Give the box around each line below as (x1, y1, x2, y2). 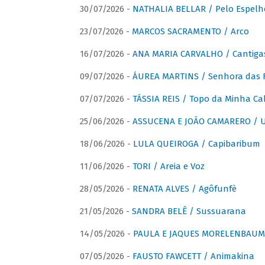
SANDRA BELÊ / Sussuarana (131, 206, 246, 217)
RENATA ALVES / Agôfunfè (132, 183, 237, 195)
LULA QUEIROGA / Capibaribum (132, 138, 260, 150)
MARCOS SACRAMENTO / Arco (131, 26, 249, 37)
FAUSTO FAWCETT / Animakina (132, 251, 254, 262)
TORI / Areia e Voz (132, 161, 205, 172)
